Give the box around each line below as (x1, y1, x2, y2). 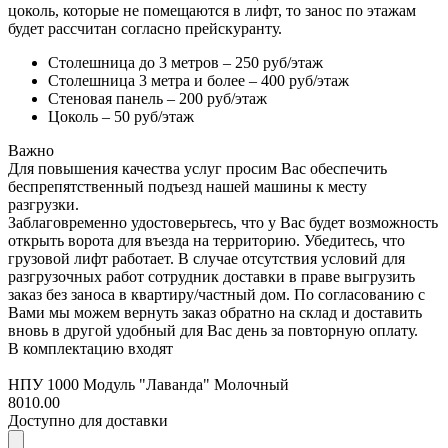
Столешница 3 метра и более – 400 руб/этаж (48, 71, 349, 89)
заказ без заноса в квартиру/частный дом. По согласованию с (8, 285, 425, 303)
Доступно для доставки (8, 411, 168, 429)
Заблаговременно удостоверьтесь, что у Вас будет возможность (8, 213, 438, 231)
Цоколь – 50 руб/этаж (48, 107, 194, 125)
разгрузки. (8, 195, 79, 213)
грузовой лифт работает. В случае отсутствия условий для (8, 249, 405, 267)
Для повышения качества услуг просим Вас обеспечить (8, 159, 387, 177)
